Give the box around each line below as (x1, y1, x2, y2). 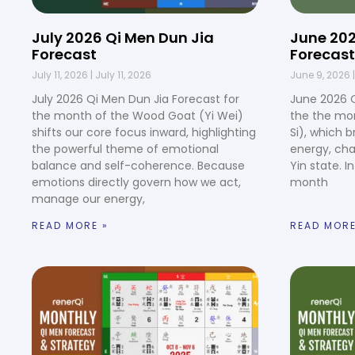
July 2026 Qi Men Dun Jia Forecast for (32, 91, 239, 108)
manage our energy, (32, 191, 145, 208)
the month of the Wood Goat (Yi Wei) (32, 108, 243, 124)
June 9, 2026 (290, 68, 353, 82)
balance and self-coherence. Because (32, 158, 245, 174)
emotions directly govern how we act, (32, 174, 241, 191)
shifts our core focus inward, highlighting (32, 124, 256, 141)
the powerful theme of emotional (32, 141, 219, 158)
